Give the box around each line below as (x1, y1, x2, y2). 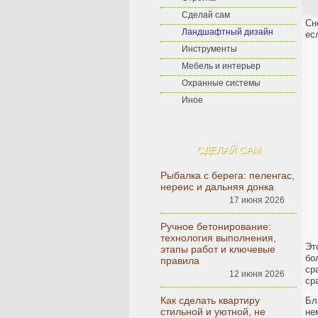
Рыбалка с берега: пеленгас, (160, 170, 295, 181)
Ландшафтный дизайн (182, 27, 273, 37)
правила (160, 255, 199, 266)
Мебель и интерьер (182, 61, 261, 71)
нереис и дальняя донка (160, 181, 274, 192)
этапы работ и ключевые (160, 243, 275, 255)
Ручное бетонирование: (160, 221, 271, 232)
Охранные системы (182, 78, 261, 88)
